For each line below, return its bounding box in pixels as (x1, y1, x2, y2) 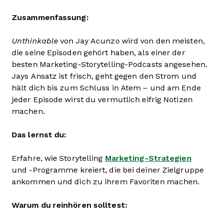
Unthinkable (12, 37, 59, 45)
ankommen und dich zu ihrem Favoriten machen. (12, 177, 200, 186)
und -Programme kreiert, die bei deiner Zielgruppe (12, 166, 204, 175)
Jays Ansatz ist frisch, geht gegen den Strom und (12, 72, 197, 81)
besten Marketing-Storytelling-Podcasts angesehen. (12, 60, 207, 69)
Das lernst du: (12, 131, 66, 139)
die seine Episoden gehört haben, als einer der (12, 48, 185, 57)
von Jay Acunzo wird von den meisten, (58, 37, 205, 45)
